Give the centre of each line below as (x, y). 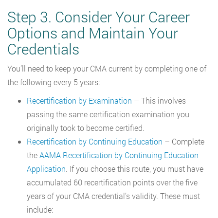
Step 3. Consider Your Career (99, 17)
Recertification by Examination (79, 101)
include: (40, 210)
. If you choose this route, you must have (135, 169)
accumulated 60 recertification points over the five (112, 182)
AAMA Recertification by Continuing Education (119, 155)
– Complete (183, 142)
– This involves (159, 101)
